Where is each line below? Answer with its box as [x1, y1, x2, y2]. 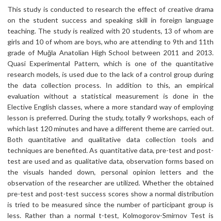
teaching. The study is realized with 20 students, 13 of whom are [7, 27, 214, 35]
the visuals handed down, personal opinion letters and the [7, 168, 214, 176]
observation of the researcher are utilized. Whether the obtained [7, 179, 214, 187]
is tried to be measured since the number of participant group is [7, 200, 214, 209]
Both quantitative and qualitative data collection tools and [7, 135, 214, 144]
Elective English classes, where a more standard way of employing [7, 103, 214, 111]
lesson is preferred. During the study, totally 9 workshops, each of [7, 113, 214, 122]
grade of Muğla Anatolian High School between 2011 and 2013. [7, 48, 214, 57]
